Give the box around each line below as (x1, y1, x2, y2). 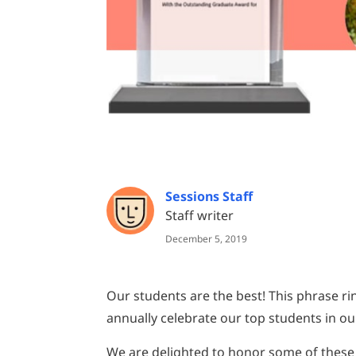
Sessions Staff (165, 187, 253, 205)
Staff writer (165, 206, 234, 224)
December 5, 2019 (165, 231, 248, 246)
